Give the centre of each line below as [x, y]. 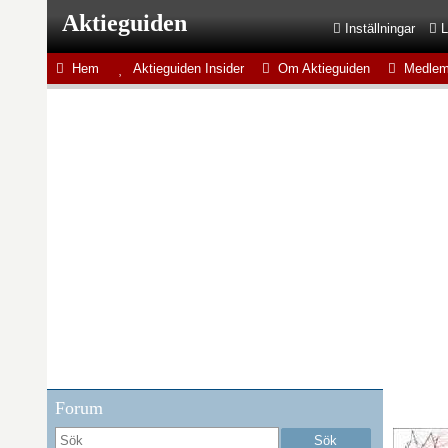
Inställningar [378, 28]
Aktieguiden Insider [186, 68]
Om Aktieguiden [321, 68]
